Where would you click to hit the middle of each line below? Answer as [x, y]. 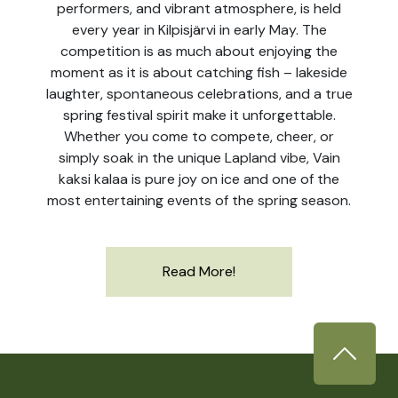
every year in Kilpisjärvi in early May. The [199, 30]
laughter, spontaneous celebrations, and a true [199, 94]
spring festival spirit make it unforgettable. [199, 115]
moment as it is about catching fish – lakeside [199, 72]
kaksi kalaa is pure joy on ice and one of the [199, 179]
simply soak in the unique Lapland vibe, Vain [199, 158]
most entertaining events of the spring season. [199, 200]
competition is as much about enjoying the [199, 51]
